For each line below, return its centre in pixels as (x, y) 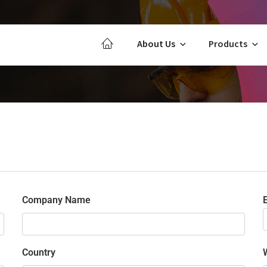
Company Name (57, 200)
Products (228, 44)
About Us (156, 44)
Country (39, 252)
